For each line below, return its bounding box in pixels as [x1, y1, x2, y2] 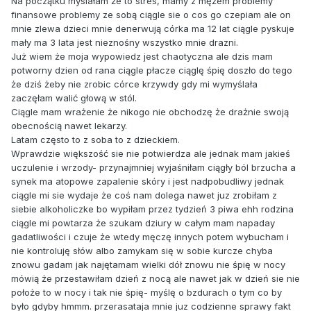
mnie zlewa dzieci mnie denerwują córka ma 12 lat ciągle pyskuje [11, 23, 294, 35]
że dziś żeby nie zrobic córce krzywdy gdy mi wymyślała [11, 78, 258, 90]
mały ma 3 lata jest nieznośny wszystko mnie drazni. [11, 37, 238, 49]
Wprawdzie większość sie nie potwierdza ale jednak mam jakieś [11, 148, 290, 160]
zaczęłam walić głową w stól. [11, 92, 137, 104]
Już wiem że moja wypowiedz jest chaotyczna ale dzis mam [11, 51, 273, 62]
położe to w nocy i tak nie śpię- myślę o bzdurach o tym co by [11, 287, 282, 299]
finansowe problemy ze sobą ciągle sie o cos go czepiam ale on [11, 9, 291, 21]
